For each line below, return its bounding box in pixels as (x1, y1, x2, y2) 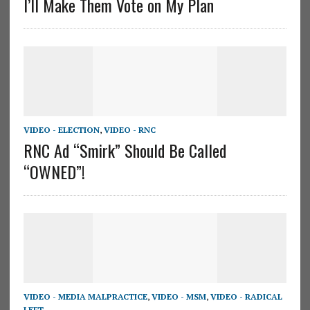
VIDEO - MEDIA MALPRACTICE (23, 291, 147, 302)
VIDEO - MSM (151, 291, 206, 302)
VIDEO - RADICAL (210, 291, 282, 302)
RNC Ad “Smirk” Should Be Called (23, 137, 226, 163)
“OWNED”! (23, 158, 85, 184)
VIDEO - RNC (103, 124, 156, 135)
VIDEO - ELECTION (23, 124, 100, 135)
